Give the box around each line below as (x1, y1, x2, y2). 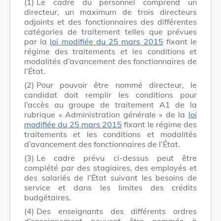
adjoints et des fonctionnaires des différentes (24, 16, 197, 27)
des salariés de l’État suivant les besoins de (24, 172, 197, 183)
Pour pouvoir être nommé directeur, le (37, 79, 197, 90)
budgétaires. (24, 192, 71, 202)
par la (24, 36, 50, 46)
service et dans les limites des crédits (24, 182, 197, 192)
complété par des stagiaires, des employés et (24, 162, 197, 173)
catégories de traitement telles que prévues (24, 26, 197, 37)
